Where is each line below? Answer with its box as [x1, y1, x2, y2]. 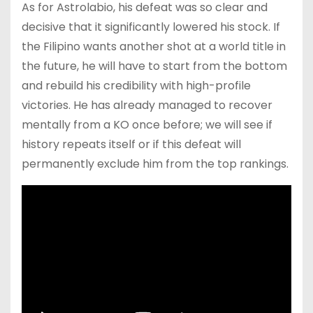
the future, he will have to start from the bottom [22, 57, 287, 74]
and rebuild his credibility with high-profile [22, 77, 251, 94]
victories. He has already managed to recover [22, 96, 272, 113]
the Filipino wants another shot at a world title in [22, 38, 286, 54]
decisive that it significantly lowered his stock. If [22, 18, 280, 35]
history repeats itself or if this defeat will [22, 136, 241, 152]
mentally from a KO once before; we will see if [22, 116, 272, 133]
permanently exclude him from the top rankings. [22, 155, 289, 172]
